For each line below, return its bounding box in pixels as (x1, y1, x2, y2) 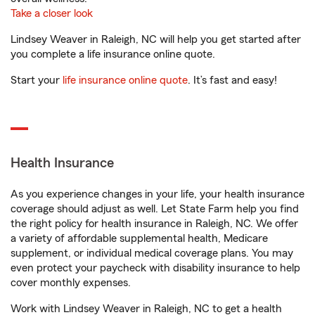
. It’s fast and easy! (188, 75, 277, 86)
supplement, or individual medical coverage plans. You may (11, 247, 293, 259)
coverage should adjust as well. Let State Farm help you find (11, 203, 299, 214)
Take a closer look (11, 8, 93, 19)
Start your (11, 75, 63, 86)
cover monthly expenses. (11, 277, 131, 288)
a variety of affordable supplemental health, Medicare (11, 233, 268, 244)
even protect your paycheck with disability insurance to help (11, 262, 300, 274)
